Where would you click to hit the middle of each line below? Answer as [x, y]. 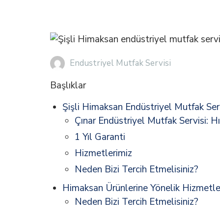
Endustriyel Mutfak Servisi [120, 63]
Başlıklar [68, 86]
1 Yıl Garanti [100, 137]
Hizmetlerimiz [103, 153]
